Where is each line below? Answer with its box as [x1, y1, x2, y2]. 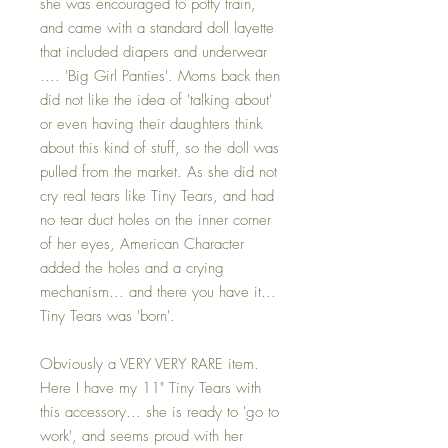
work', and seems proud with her [40, 425, 243, 446]
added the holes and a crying [40, 257, 224, 278]
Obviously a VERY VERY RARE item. [40, 353, 259, 374]
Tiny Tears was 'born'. [40, 305, 175, 326]
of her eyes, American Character [40, 233, 244, 254]
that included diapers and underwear [40, 41, 267, 62]
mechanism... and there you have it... [40, 281, 276, 302]
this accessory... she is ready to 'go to [40, 401, 279, 422]
